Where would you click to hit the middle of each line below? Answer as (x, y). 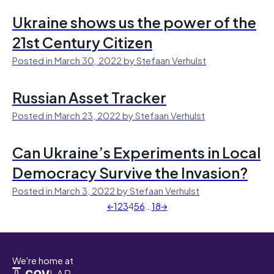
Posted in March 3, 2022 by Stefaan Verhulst (106, 190)
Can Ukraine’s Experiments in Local (136, 152)
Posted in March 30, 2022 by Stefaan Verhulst (109, 60)
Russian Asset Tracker (89, 97)
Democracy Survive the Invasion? (130, 172)
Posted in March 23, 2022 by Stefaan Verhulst (109, 115)
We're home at (43, 260)
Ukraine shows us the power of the (134, 21)
